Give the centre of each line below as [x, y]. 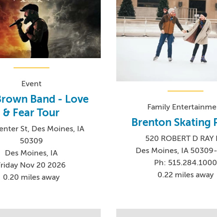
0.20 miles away [31, 177]
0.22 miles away [186, 175]
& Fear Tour [31, 112]
